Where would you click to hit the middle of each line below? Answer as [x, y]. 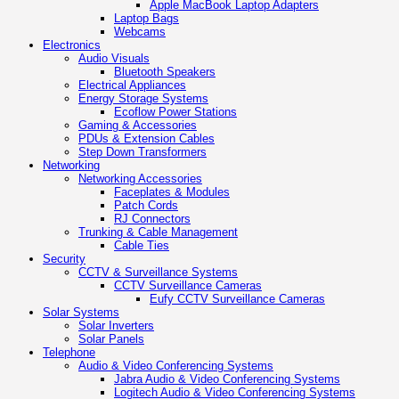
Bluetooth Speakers [165, 72]
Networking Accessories [140, 179]
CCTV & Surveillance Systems [158, 273]
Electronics [72, 45]
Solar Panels [111, 339]
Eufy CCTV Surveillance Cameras [237, 299]
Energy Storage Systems [143, 99]
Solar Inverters [116, 326]
